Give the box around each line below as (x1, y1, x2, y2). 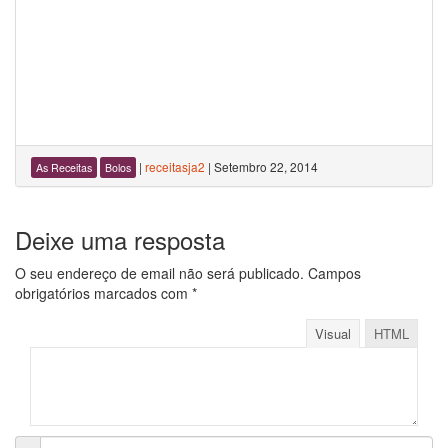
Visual (315, 323, 351, 343)
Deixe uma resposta (15, 222, 225, 257)
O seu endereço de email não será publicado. (15, 263, 304, 283)
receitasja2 (145, 158, 205, 175)
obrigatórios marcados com (15, 283, 192, 303)
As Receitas (36, 160, 92, 175)
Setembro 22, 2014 (214, 158, 318, 175)
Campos (304, 263, 361, 283)
